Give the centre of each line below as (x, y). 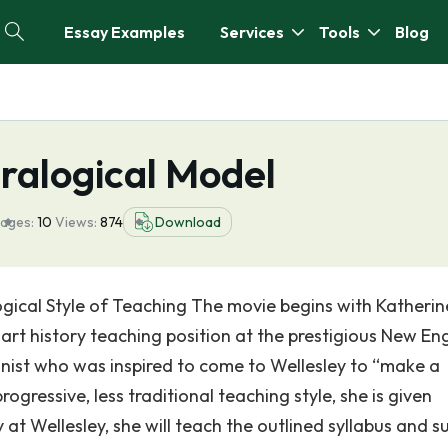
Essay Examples (124, 32)
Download (188, 222)
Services (252, 32)
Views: (77, 222)
